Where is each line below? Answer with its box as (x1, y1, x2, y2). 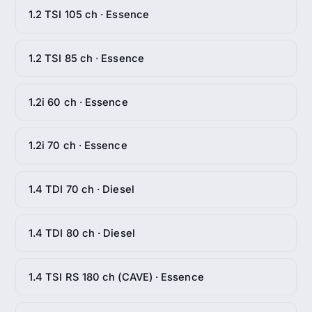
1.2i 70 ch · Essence (28, 139, 127, 153)
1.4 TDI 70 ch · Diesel (28, 183, 134, 196)
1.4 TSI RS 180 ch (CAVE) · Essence (28, 270, 204, 283)
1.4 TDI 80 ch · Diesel (28, 226, 135, 240)
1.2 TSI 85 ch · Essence (28, 52, 144, 65)
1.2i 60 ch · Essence (28, 95, 128, 109)
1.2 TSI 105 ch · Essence (28, 8, 149, 22)
